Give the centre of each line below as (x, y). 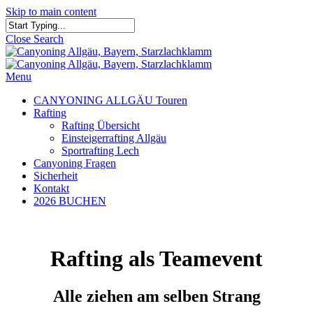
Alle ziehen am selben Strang (156, 296)
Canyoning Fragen (75, 163)
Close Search (35, 39)
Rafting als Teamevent (156, 259)
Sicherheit (56, 176)
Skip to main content (51, 12)
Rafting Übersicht (101, 125)
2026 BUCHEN (70, 201)
